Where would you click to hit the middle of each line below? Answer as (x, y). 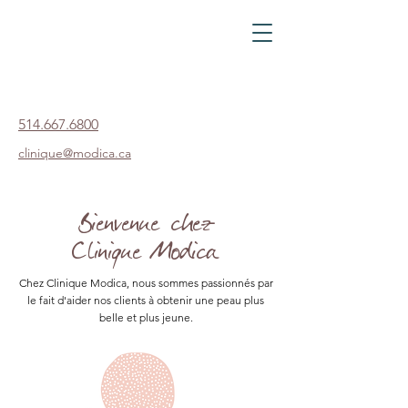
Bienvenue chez (145, 223)
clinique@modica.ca (75, 153)
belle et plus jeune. (146, 317)
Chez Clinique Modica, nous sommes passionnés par (146, 283)
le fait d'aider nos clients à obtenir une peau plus (146, 300)
